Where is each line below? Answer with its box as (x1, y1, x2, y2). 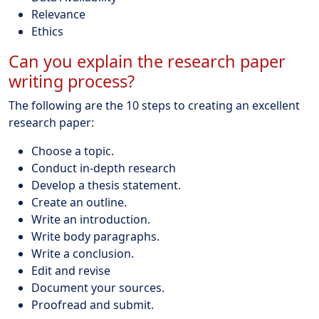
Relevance (31, 6, 85, 22)
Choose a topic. (31, 142, 114, 159)
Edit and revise (31, 262, 110, 278)
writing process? (9, 69, 135, 93)
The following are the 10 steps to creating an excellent (9, 97, 300, 113)
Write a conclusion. (31, 245, 134, 261)
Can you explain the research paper (9, 49, 286, 73)
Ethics (31, 23, 63, 39)
